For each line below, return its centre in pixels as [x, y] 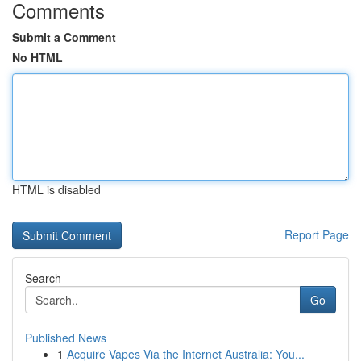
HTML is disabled [56, 189]
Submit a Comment [64, 37]
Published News [66, 338]
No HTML [37, 57]
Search [43, 278]
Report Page [317, 234]
